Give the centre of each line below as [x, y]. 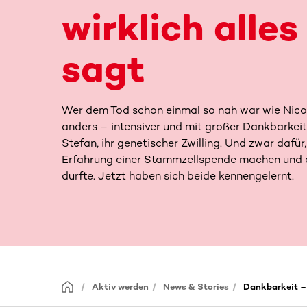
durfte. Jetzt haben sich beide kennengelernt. [178, 176]
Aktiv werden [120, 287]
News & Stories [196, 287]
